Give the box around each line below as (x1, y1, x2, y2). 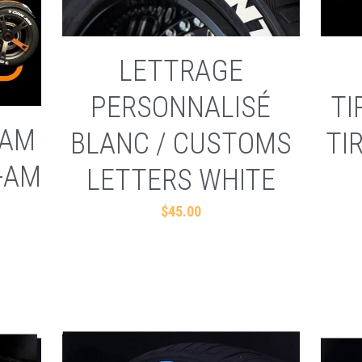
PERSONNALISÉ (90, 90, 271, 124)
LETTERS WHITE (86, 162, 276, 197)
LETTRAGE (118, 53, 243, 88)
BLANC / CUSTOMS (69, 126, 292, 161)
